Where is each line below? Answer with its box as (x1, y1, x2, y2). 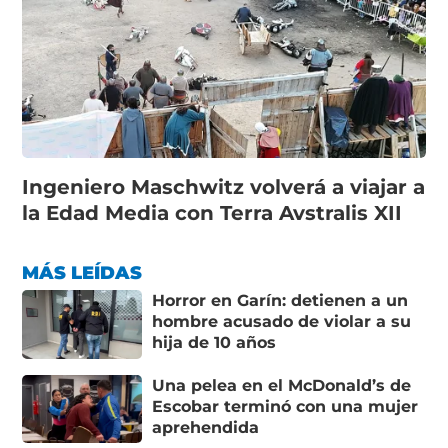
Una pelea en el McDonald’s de (152, 375, 412, 395)
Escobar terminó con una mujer (152, 396, 419, 416)
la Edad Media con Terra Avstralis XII (22, 201, 403, 226)
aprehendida (152, 417, 260, 437)
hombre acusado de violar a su (152, 312, 412, 332)
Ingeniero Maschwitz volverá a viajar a (22, 175, 426, 200)
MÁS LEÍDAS (22, 262, 143, 285)
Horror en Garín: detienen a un (152, 291, 409, 311)
